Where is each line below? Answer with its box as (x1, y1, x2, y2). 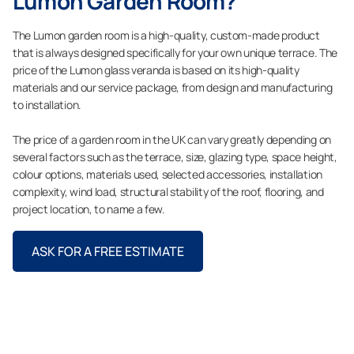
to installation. (13, 97, 81, 112)
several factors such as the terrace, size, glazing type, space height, (13, 149, 337, 164)
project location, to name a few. (13, 201, 165, 217)
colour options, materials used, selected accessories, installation (13, 167, 322, 182)
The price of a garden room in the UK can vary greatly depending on (13, 132, 331, 147)
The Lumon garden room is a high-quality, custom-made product (13, 28, 320, 43)
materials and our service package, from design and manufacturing (13, 80, 333, 95)
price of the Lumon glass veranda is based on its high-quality (13, 62, 299, 77)
